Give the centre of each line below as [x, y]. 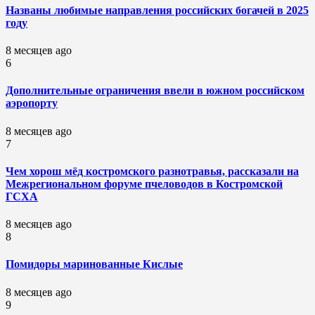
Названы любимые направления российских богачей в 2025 [157, 10]
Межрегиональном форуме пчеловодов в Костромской [144, 184]
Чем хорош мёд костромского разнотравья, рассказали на [152, 171]
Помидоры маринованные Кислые [94, 264]
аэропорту [32, 103]
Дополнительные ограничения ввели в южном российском [155, 91]
